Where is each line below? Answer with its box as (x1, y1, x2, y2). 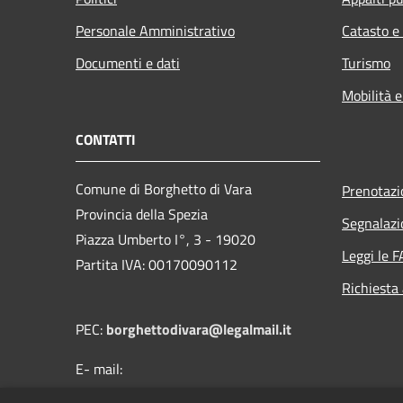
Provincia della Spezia (76, 203, 208, 226)
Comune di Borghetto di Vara (76, 178, 252, 201)
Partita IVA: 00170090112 (76, 254, 237, 276)
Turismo (342, 52, 390, 75)
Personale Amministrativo (76, 20, 235, 42)
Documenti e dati (76, 52, 180, 75)
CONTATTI (76, 129, 136, 151)
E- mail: (76, 358, 122, 381)
